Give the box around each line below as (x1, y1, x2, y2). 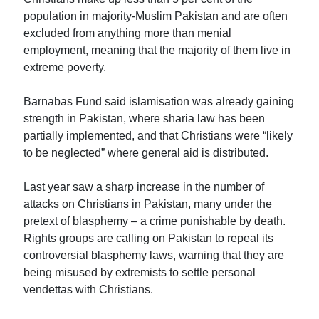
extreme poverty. (23, 61, 107, 73)
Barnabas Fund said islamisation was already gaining (23, 95, 295, 108)
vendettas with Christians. (23, 283, 154, 296)
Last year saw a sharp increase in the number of (23, 180, 265, 193)
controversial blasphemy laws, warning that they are (23, 249, 285, 261)
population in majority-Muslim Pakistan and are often (23, 9, 288, 22)
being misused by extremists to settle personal (23, 266, 256, 278)
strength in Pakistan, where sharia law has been (23, 112, 266, 125)
